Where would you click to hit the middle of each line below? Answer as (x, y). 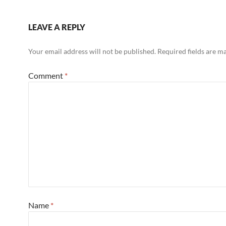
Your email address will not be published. (92, 51)
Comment (46, 75)
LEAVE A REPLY (57, 27)
